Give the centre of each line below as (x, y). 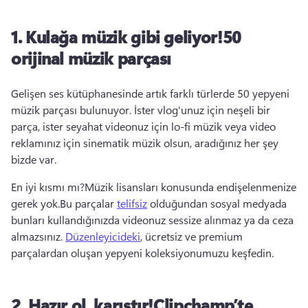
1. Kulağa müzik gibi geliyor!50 (126, 36)
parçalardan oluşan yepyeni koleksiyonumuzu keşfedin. (144, 253)
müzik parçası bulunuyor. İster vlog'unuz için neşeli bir (141, 110)
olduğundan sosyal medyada (217, 203)
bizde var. (35, 159)
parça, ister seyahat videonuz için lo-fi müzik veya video (143, 126)
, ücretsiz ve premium (191, 236)
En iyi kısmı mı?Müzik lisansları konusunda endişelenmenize (154, 187)
